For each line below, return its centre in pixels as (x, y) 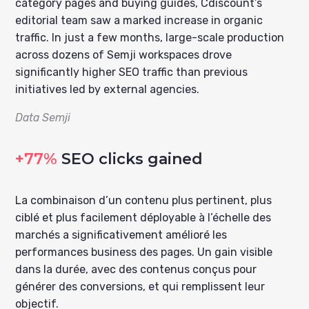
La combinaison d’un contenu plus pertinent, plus (144, 201)
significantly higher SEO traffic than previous (132, 72)
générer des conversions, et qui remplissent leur (140, 287)
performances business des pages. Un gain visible (144, 252)
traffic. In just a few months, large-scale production (150, 38)
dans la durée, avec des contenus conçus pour (136, 270)
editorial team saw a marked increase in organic (139, 21)
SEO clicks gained (132, 159)
